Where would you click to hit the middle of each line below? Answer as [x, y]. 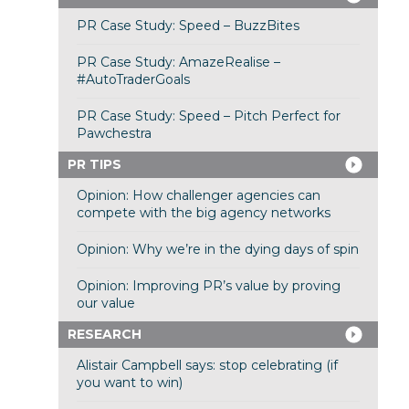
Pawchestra [114, 134]
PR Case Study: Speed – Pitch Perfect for [208, 116]
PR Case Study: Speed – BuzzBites [188, 26]
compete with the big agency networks [203, 213]
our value [105, 304]
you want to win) [129, 383]
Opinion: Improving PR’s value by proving [208, 286]
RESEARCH [104, 335]
